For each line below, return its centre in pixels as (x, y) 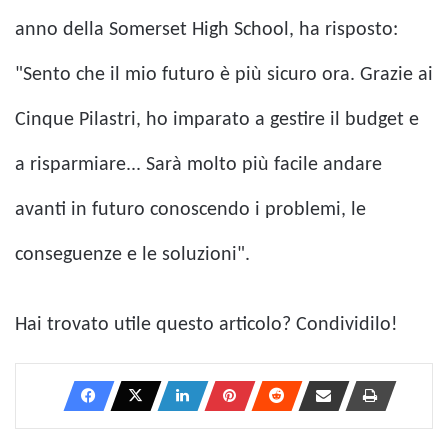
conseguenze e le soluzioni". (132, 254)
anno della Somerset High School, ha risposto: (206, 29)
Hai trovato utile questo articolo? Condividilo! (206, 324)
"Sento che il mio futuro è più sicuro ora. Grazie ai (224, 74)
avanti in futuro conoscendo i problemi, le (190, 209)
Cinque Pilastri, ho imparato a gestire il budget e (217, 119)
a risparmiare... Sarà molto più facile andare (198, 164)
